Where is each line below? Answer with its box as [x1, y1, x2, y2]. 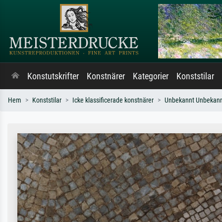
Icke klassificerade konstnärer [72, 96, 154, 105]
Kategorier [133, 71, 168, 81]
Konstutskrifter [27, 71, 79, 81]
